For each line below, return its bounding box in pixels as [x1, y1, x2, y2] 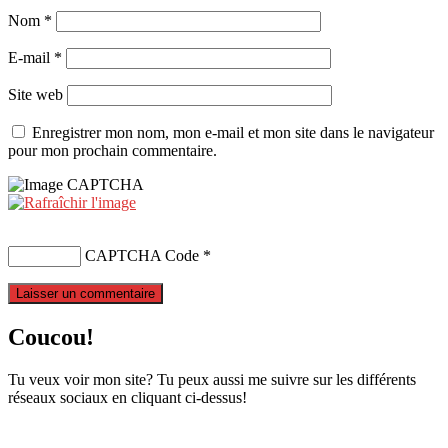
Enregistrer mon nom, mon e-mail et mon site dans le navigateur [32, 124, 434, 142]
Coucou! [8, 324, 94, 351]
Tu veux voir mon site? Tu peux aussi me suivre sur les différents [8, 370, 416, 388]
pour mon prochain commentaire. [8, 142, 217, 160]
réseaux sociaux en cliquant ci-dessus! [8, 388, 247, 406]
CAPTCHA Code [85, 247, 199, 265]
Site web [8, 86, 63, 104]
